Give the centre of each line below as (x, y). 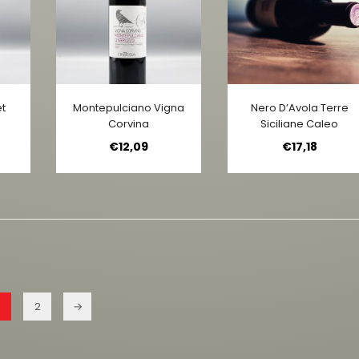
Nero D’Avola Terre (299, 107)
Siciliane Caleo (300, 123)
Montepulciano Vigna (129, 107)
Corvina (129, 123)
